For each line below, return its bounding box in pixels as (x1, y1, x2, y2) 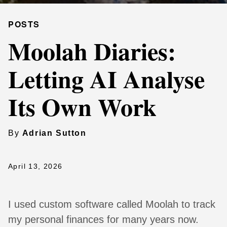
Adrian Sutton (22, 129, 87, 137)
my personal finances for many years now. (8, 214, 199, 225)
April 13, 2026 (8, 162, 63, 170)
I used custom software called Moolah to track (8, 199, 215, 210)
